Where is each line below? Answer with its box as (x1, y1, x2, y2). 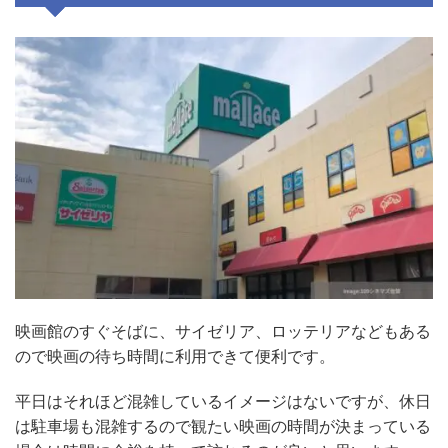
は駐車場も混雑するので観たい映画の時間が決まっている (15, 416, 431, 436)
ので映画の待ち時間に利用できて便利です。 (15, 346, 335, 366)
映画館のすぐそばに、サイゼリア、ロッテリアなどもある (15, 321, 431, 341)
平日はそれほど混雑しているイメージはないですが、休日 (15, 391, 431, 411)
